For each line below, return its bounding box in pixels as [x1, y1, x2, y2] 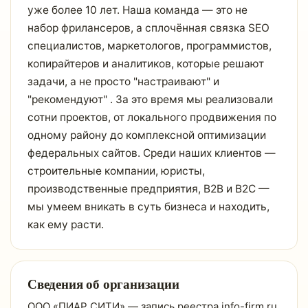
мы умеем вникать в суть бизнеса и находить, [27, 200, 269, 213]
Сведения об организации [27, 274, 179, 293]
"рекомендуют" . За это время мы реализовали [27, 93, 273, 106]
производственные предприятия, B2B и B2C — [27, 182, 269, 195]
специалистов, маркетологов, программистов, [27, 39, 272, 52]
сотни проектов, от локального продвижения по [27, 111, 276, 124]
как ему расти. [27, 218, 104, 231]
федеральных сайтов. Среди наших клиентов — [27, 146, 276, 159]
